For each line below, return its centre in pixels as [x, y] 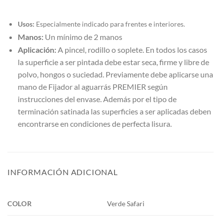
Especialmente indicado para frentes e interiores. [110, 24]
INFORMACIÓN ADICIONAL [63, 172]
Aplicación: [37, 49]
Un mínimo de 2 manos [83, 37]
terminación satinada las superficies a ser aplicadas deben [114, 111]
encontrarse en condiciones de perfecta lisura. [94, 123]
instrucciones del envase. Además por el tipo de [97, 99]
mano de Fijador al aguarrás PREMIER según [92, 86]
